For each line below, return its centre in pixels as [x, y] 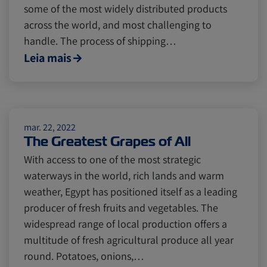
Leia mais [48, 58]
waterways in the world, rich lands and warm [124, 176]
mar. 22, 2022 [50, 127]
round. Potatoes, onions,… [84, 256]
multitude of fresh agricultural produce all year [129, 240]
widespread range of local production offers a [125, 224]
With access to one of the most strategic [112, 159]
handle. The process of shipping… [100, 41]
